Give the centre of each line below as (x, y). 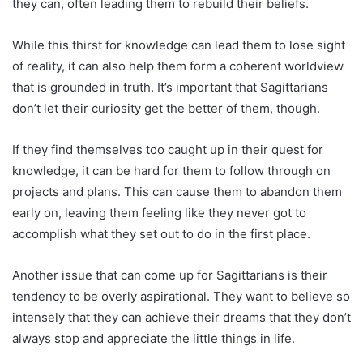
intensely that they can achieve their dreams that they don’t (181, 317)
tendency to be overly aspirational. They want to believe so (181, 296)
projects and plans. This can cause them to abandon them (177, 191)
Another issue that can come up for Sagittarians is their (170, 275)
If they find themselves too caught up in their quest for (168, 149)
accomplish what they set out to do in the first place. (161, 233)
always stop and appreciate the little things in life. (154, 338)
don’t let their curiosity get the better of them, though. (166, 108)
